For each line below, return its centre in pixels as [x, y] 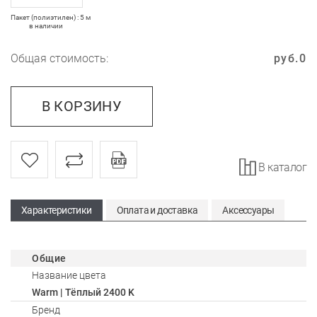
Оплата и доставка [157, 210]
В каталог [282, 168]
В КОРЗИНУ [82, 106]
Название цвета [69, 275]
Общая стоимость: [59, 58]
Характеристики [57, 210]
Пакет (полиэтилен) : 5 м [51, 17]
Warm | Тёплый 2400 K [83, 292]
